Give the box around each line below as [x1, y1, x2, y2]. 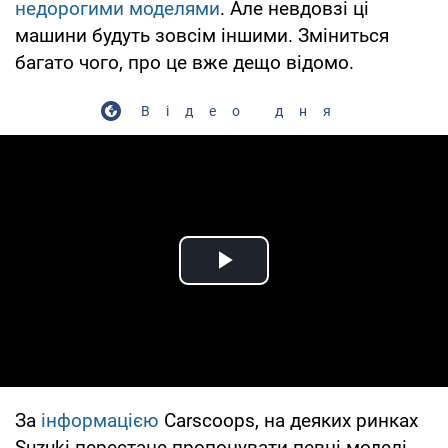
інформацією [41, 408, 159, 432]
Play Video [224, 266, 368, 300]
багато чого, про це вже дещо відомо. [15, 50, 354, 74]
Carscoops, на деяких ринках [159, 408, 418, 432]
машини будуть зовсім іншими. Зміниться [15, 23, 389, 47]
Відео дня [141, 102, 347, 119]
